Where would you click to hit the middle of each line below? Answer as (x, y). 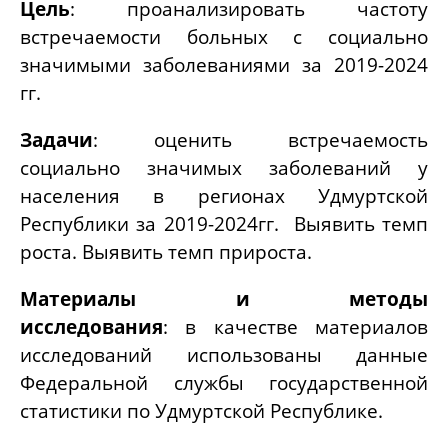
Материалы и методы (224, 299)
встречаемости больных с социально (224, 37)
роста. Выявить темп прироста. (168, 252)
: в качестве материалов (295, 327)
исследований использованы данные (224, 355)
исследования (91, 327)
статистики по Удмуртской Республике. (201, 411)
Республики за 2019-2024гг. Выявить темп (224, 224)
